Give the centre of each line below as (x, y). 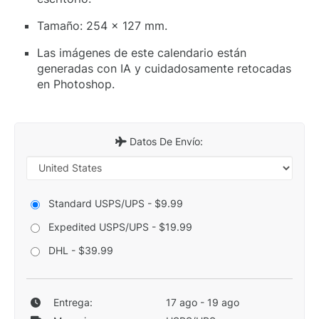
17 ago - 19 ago (202, 302)
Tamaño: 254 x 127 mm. (102, 25)
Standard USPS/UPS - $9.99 (116, 203)
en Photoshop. (76, 84)
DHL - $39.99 (81, 250)
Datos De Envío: (165, 141)
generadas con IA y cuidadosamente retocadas (164, 68)
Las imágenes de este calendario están (142, 52)
